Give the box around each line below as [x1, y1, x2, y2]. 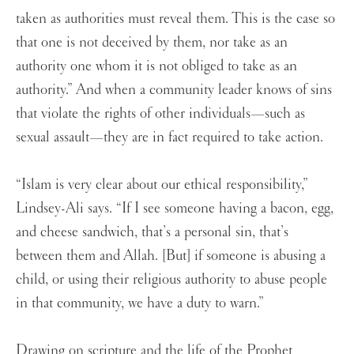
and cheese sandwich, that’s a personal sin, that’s [16, 222, 288, 242]
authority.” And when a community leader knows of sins [16, 80, 332, 100]
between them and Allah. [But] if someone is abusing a [16, 246, 326, 265]
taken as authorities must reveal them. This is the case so [16, 9, 335, 28]
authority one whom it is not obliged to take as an [16, 56, 297, 76]
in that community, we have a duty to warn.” [16, 293, 268, 313]
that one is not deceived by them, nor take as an [16, 32, 288, 52]
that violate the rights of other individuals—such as [16, 104, 305, 123]
